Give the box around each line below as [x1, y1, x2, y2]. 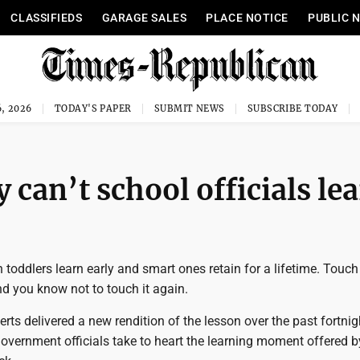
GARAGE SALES [101, 11, 187, 24]
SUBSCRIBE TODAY [247, 103, 338, 114]
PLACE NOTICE [206, 11, 289, 24]
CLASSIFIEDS [10, 11, 83, 24]
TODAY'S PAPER [54, 103, 132, 114]
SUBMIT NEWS [153, 103, 225, 114]
